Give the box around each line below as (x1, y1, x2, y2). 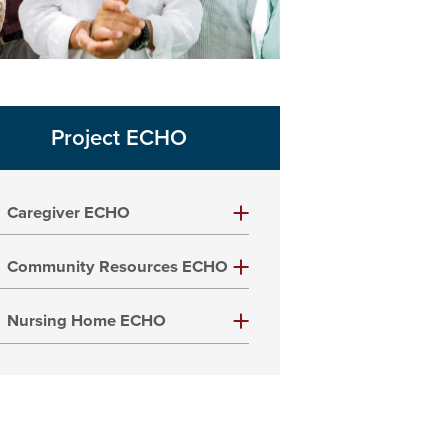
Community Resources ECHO (7, 257, 229, 278)
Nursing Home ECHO (7, 311, 167, 332)
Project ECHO (50, 124, 187, 151)
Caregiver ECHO (7, 202, 131, 223)
